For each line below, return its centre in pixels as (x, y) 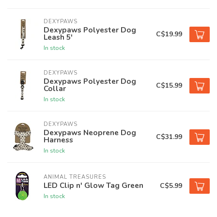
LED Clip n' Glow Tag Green (93, 185)
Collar (55, 88)
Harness (58, 140)
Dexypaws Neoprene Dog (90, 132)
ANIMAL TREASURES (75, 177)
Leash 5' (58, 37)
